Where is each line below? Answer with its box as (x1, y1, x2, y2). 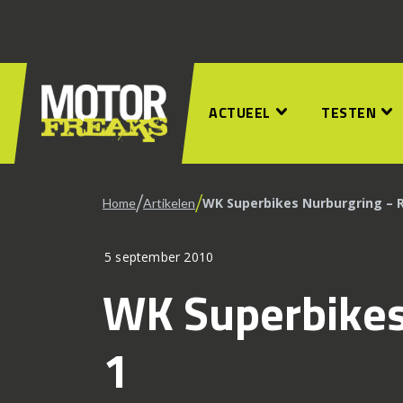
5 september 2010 (104, 248, 214, 265)
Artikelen (143, 195, 195, 210)
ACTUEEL (209, 102, 271, 123)
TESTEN (321, 102, 376, 123)
